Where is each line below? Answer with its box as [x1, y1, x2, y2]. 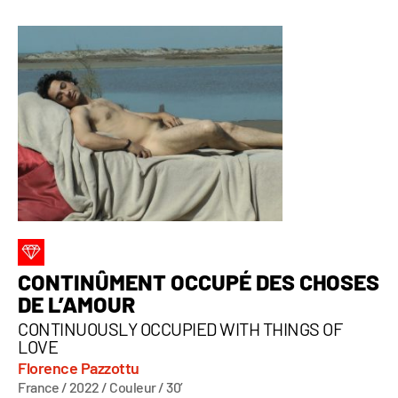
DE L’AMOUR [18, 290, 135, 317]
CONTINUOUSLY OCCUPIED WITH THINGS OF [18, 317, 342, 339]
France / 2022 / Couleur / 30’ [18, 378, 183, 395]
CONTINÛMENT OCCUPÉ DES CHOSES [18, 267, 379, 295]
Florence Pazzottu [18, 357, 139, 378]
